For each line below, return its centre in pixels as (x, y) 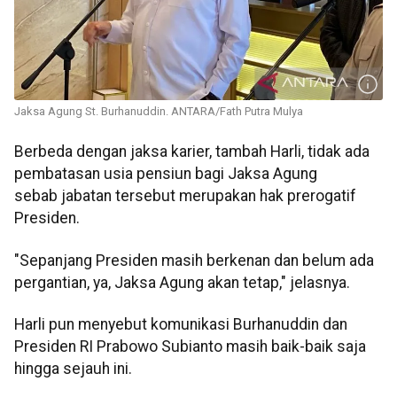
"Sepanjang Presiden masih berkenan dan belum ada (194, 260)
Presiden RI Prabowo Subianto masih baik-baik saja (190, 346)
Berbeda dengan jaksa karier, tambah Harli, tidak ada (192, 152)
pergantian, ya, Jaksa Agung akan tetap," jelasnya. (182, 282)
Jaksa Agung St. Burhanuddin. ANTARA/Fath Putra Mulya (159, 112)
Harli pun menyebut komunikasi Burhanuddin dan (181, 324)
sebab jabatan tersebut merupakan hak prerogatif (185, 196)
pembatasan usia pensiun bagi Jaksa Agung (166, 174)
